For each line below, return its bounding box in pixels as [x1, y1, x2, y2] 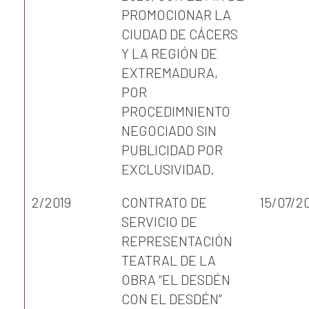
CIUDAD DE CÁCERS [121, 26, 238, 42]
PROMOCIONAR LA [121, 6, 231, 23]
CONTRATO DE [121, 194, 207, 210]
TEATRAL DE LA [121, 252, 216, 268]
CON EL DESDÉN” [121, 290, 222, 307]
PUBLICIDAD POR [121, 141, 223, 158]
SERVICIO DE [121, 213, 197, 230]
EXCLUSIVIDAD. [121, 161, 215, 177]
